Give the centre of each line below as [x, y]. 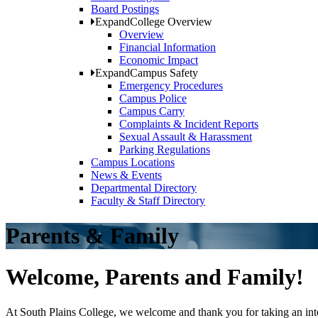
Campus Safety [164, 73]
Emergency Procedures [171, 86]
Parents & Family [92, 235]
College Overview [171, 22]
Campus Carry [152, 111]
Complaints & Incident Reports [189, 124]
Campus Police [153, 99]
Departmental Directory [144, 188]
